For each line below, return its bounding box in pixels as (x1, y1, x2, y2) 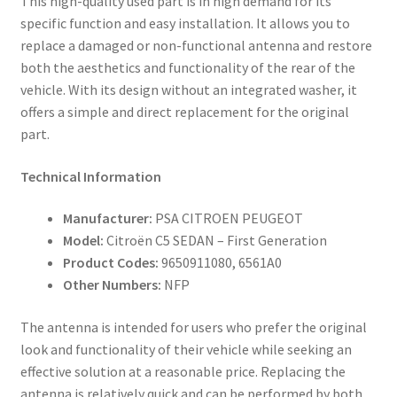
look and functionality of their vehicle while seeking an (19, 340, 352, 359)
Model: (62, 231, 104, 250)
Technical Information (19, 167, 161, 185)
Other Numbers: (62, 276, 161, 294)
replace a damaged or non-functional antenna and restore (19, 36, 372, 55)
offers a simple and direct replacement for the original (19, 103, 349, 121)
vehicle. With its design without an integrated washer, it (19, 81, 357, 99)
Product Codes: (62, 253, 159, 272)
